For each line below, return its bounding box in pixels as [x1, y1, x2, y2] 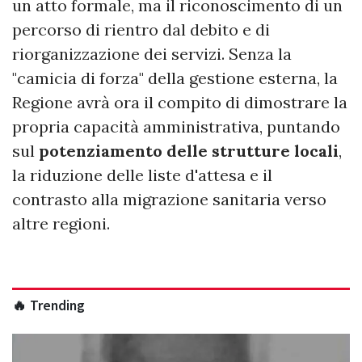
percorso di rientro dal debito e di [12, 19, 270, 40]
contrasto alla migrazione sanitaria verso [12, 189, 326, 210]
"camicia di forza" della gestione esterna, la [12, 68, 338, 89]
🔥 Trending [12, 297, 85, 315]
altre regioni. [12, 213, 110, 234]
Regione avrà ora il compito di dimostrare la [12, 92, 347, 113]
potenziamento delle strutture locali [39, 141, 339, 162]
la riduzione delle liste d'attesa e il [12, 165, 272, 186]
